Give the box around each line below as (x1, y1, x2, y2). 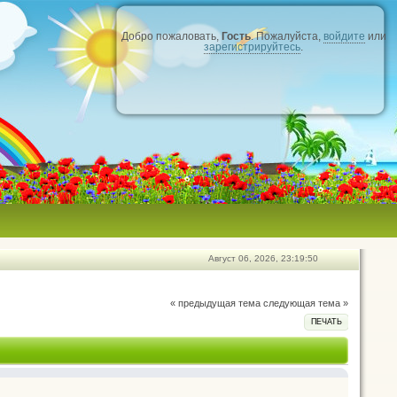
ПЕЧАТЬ (310, 317, 342, 326)
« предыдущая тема (170, 298, 261, 308)
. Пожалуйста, (250, 30, 323, 43)
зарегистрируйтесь (204, 41, 300, 53)
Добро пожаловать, (121, 30, 222, 43)
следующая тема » (263, 298, 348, 308)
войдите (323, 30, 365, 43)
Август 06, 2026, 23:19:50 (208, 253, 318, 263)
